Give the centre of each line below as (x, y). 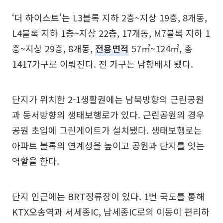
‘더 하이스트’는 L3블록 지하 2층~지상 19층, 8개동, (110, 18)
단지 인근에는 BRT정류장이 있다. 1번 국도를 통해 (108, 196)
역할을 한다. (36, 161)
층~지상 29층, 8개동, (54, 49)
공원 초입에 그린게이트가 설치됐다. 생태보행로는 (107, 130)
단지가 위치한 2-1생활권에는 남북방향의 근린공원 (108, 99)
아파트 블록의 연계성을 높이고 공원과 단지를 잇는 (108, 146)
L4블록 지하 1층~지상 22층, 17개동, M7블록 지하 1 (111, 33)
